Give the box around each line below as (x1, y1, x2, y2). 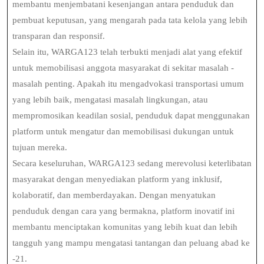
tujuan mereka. (12, 143, 67, 152)
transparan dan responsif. (12, 31, 105, 41)
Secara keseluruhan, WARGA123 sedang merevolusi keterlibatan (12, 159, 252, 168)
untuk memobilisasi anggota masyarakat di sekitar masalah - (12, 63, 234, 72)
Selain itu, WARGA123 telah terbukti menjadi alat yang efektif (12, 47, 242, 57)
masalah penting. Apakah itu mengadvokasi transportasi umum (12, 79, 244, 88)
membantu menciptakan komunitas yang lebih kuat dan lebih (12, 222, 237, 232)
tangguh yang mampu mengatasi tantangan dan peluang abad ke (12, 238, 250, 247)
